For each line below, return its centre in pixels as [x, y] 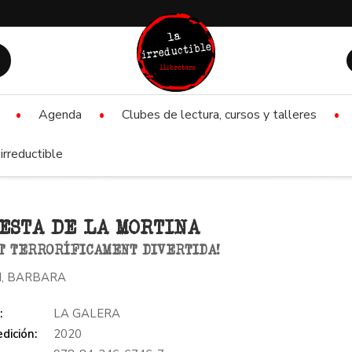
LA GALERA [87, 313]
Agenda [60, 115]
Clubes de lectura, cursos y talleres [219, 115]
